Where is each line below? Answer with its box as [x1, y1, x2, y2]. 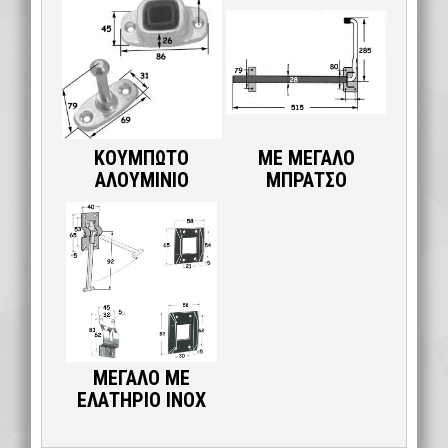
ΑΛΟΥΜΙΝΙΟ [94, 167, 189, 192]
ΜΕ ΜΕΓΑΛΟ [257, 145, 355, 170]
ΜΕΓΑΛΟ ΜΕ [93, 365, 191, 390]
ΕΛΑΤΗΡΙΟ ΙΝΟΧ [77, 387, 207, 412]
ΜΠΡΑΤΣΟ [265, 167, 347, 192]
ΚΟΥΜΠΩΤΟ [94, 145, 190, 170]
